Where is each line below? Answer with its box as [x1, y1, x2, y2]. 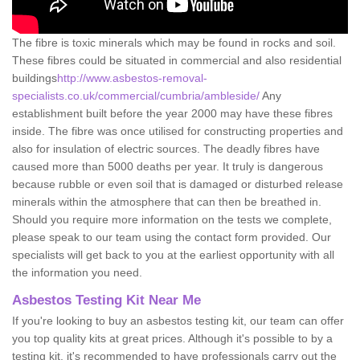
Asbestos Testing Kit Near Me [12, 292, 201, 308]
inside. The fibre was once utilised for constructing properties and [12, 124, 343, 137]
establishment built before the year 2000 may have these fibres [12, 106, 333, 120]
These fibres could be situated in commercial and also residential [12, 53, 342, 67]
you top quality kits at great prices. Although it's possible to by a [12, 331, 333, 345]
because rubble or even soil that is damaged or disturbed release [12, 177, 343, 190]
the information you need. [12, 265, 142, 279]
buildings [12, 71, 57, 84]
